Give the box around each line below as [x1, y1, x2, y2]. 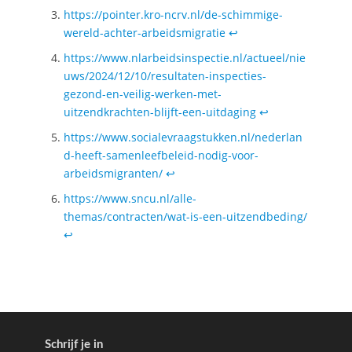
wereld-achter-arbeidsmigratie [63, 25, 225, 41]
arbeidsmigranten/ [63, 166, 163, 181]
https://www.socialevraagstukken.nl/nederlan [63, 130, 302, 145]
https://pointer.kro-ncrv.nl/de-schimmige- [63, 7, 283, 23]
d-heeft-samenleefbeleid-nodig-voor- [63, 148, 258, 163]
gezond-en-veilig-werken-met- [63, 86, 222, 102]
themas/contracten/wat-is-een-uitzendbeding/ [63, 209, 307, 225]
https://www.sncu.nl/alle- [63, 191, 196, 207]
